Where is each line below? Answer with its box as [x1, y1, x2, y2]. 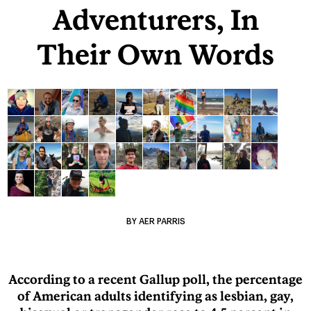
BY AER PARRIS [126, 216, 185, 226]
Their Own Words [37, 37, 274, 70]
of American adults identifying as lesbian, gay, [17, 288, 294, 303]
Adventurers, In [52, 3, 259, 35]
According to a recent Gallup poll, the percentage [8, 271, 303, 287]
